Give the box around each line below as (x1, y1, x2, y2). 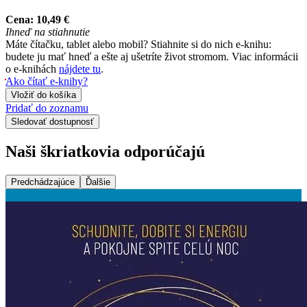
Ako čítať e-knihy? (5, 75, 88, 88)
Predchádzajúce (11, 177, 75, 187)
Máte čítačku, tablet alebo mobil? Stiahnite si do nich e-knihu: (5, 38, 271, 51)
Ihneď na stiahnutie (5, 26, 90, 38)
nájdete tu (59, 63, 101, 75)
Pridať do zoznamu (5, 102, 88, 114)
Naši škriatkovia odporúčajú (5, 143, 205, 161)
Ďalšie (86, 177, 110, 187)
